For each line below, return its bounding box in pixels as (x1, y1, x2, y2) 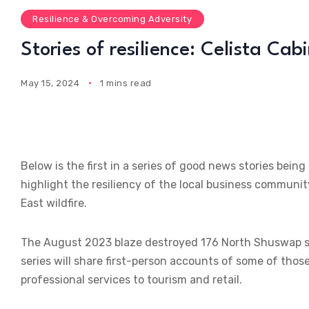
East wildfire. (21, 197, 87, 210)
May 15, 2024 (21, 77, 80, 88)
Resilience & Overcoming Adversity (32, 14, 192, 25)
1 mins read (100, 77, 152, 88)
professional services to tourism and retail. (21, 273, 242, 287)
